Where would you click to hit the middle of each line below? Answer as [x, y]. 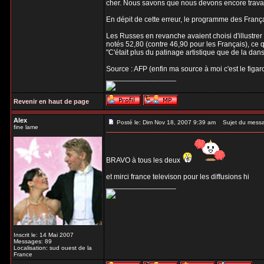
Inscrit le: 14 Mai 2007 [44, 235]
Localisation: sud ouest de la [53, 248]
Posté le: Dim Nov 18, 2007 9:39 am [166, 122]
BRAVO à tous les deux [144, 160]
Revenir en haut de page [51, 101]
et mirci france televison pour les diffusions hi [178, 177]
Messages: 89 [33, 241]
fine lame [26, 127]
